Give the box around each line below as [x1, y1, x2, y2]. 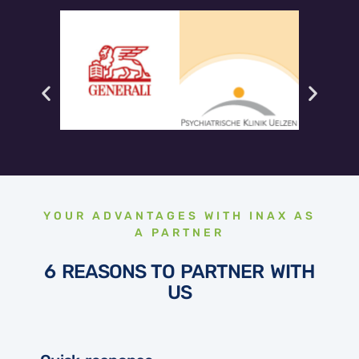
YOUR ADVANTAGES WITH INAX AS [43, 209, 316, 224]
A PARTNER [135, 226, 224, 240]
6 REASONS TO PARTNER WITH [44, 260, 315, 283]
